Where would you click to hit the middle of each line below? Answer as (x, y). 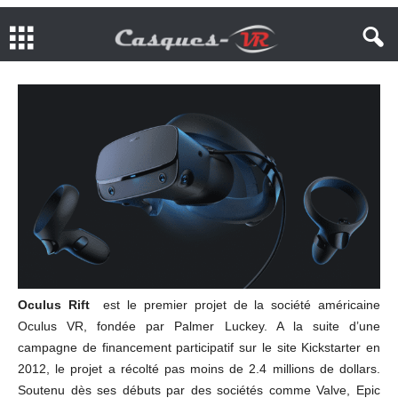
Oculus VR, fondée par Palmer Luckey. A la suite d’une (199, 326)
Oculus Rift (54, 304)
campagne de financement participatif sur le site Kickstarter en (199, 347)
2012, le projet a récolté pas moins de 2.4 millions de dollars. (199, 368)
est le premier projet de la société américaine (235, 304)
